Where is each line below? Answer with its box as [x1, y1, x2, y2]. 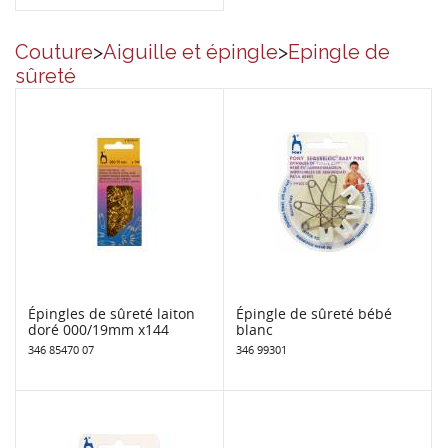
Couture [15, 39, 93, 64]
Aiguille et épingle [103, 39, 278, 64]
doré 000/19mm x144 [28, 319, 169, 339]
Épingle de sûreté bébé [236, 303, 392, 323]
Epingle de [288, 39, 390, 64]
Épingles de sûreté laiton [28, 303, 195, 323]
